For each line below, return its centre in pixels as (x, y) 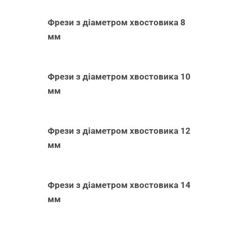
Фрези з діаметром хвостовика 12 (119, 130)
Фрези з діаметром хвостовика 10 (119, 76)
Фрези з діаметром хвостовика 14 (119, 185)
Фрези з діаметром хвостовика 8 (117, 22)
